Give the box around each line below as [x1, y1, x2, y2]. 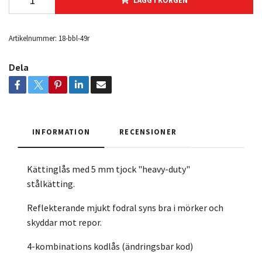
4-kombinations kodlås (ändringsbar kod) [27, 240, 193, 253]
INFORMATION [32, 127, 91, 137]
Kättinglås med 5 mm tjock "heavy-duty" [27, 163, 190, 175]
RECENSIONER [119, 127, 177, 137]
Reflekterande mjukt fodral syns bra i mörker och [27, 202, 223, 214]
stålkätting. [27, 178, 77, 190]
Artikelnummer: [9, 33, 57, 43]
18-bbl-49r [58, 33, 89, 43]
